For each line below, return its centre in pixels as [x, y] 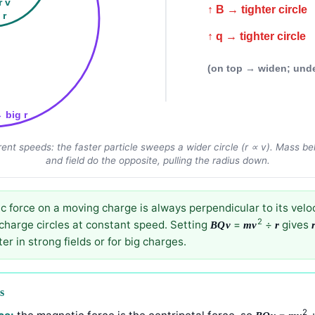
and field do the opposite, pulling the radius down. [157, 161]
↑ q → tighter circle [273, 36]
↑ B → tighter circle [275, 9]
